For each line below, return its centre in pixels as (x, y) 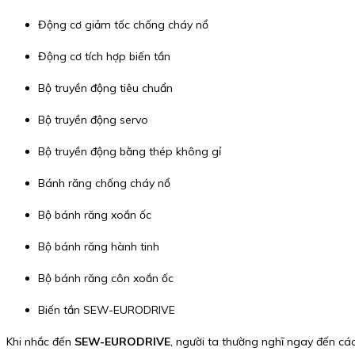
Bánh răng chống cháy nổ (104, 183)
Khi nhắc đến (40, 342)
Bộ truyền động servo (93, 120)
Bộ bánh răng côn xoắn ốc (106, 279)
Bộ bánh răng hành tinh (99, 247)
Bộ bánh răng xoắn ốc (95, 215)
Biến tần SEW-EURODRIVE (107, 310)
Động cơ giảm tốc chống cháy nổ (123, 25)
